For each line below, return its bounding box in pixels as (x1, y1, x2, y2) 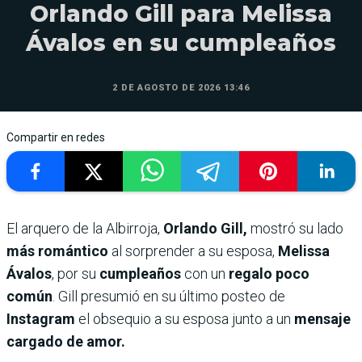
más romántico (6, 242, 108, 259)
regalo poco (229, 264, 309, 282)
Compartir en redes (6, 130, 105, 144)
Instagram (6, 309, 75, 327)
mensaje (294, 309, 351, 327)
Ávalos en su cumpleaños (26, 28, 336, 57)
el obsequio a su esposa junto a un (75, 309, 294, 327)
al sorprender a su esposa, (108, 242, 278, 259)
